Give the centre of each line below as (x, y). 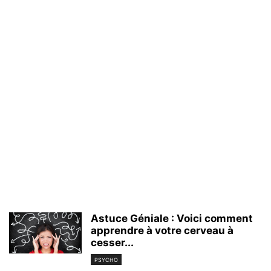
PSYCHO (106, 260)
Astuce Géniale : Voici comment (172, 219)
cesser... (112, 243)
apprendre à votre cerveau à (162, 231)
